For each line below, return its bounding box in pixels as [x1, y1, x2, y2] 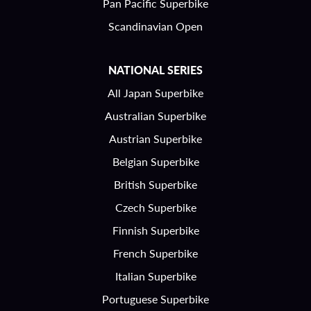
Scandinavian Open [108, 18, 203, 34]
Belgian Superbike [112, 153, 199, 169]
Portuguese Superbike [102, 291, 209, 307]
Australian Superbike [105, 108, 206, 124]
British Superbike [114, 176, 197, 192]
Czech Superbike [115, 199, 196, 215]
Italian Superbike [115, 268, 196, 284]
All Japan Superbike [108, 85, 203, 101]
